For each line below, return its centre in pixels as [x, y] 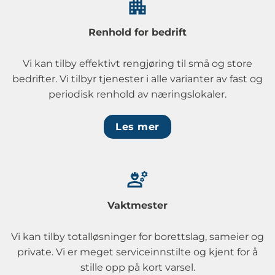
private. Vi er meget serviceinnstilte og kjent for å [137, 252]
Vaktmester [137, 206]
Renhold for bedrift [137, 32]
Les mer [137, 126]
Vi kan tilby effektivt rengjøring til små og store [137, 63]
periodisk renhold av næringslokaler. [137, 94]
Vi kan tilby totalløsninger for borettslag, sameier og [137, 237]
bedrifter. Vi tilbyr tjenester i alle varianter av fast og [137, 79]
